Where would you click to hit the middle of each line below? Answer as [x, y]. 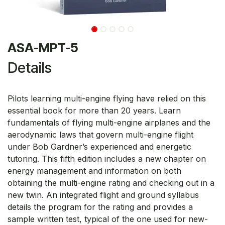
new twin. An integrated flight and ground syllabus [103, 195]
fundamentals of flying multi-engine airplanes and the [109, 122]
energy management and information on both [94, 171]
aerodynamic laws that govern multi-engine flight [100, 134]
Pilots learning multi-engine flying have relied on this [107, 98]
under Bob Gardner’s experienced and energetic [99, 146]
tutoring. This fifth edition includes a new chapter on [107, 158]
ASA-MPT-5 [43, 47]
